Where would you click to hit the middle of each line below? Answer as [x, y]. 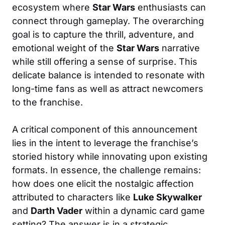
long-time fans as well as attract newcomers [108, 88]
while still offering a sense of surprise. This [105, 61]
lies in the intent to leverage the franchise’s [105, 143]
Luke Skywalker [167, 197]
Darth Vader [57, 210]
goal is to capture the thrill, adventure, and [103, 34]
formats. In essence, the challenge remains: [106, 170]
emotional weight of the [64, 48]
